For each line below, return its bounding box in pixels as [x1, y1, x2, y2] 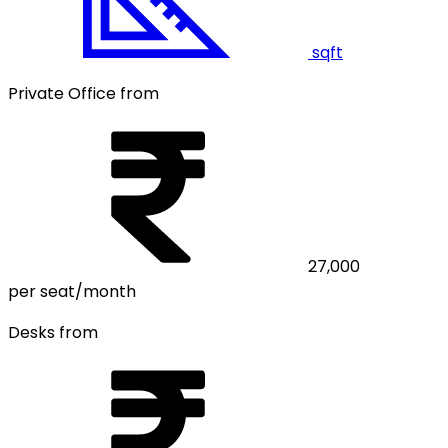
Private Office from [8, 82, 159, 106]
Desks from [8, 321, 98, 345]
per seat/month [8, 280, 136, 304]
